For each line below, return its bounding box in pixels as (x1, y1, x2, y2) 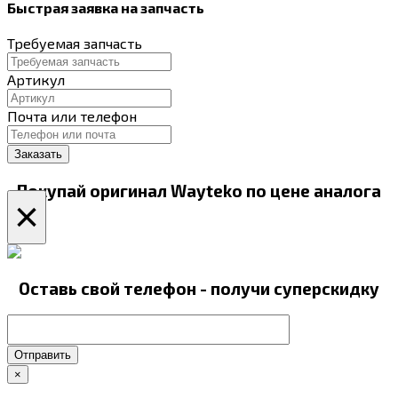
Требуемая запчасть (7, 35, 142, 52)
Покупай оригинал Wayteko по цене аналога (17, 180, 381, 202)
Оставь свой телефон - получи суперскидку (19, 277, 379, 298)
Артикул (7, 71, 65, 89)
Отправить (14, 348, 71, 362)
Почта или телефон (7, 107, 137, 125)
